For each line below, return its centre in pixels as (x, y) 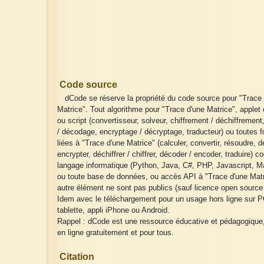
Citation (77, 257)
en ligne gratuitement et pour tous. (116, 233)
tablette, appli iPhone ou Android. (114, 211)
